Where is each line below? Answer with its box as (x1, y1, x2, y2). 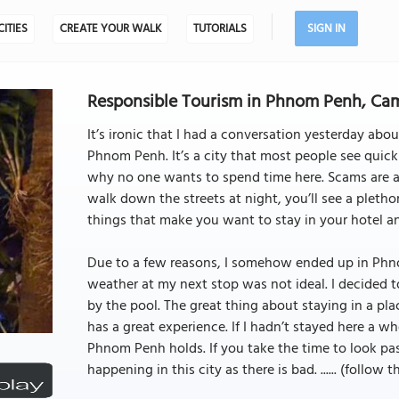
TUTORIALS (192, 20, 247, 38)
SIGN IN (306, 20, 346, 38)
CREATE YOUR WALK (59, 20, 161, 38)
